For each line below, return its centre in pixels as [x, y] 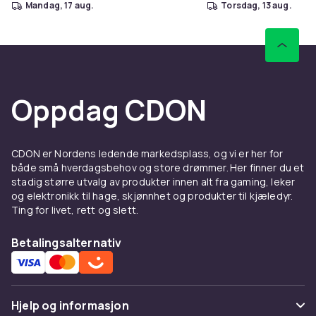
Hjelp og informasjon [70, 305]
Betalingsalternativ [67, 242]
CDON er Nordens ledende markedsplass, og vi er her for [147, 153]
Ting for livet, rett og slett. [75, 209]
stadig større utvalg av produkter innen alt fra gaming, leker [153, 181]
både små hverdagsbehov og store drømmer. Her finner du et [158, 167]
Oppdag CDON [109, 109]
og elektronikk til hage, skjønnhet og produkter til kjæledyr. [152, 195]
